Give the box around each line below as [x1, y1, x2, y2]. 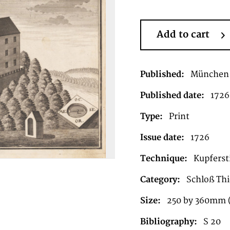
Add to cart [156, 29, 209, 41]
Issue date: [140, 132, 184, 143]
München [190, 69, 229, 80]
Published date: [140, 90, 204, 101]
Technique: [140, 154, 187, 164]
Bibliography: [140, 217, 197, 227]
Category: [140, 175, 180, 185]
